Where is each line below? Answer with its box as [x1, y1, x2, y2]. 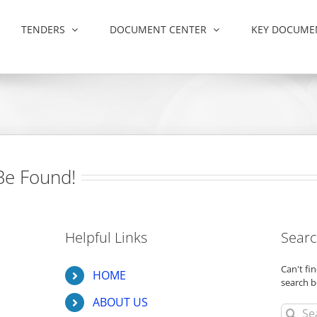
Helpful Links [65, 227, 148, 247]
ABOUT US [92, 294, 148, 311]
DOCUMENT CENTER [110, 22, 207, 36]
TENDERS [21, 22, 65, 36]
